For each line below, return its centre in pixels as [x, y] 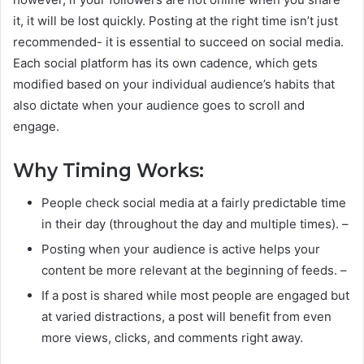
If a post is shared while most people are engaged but [195, 296]
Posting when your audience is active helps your [181, 249]
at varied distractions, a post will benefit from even [186, 317]
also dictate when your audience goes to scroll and [159, 105]
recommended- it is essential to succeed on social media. [178, 41]
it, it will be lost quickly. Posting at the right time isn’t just [175, 20]
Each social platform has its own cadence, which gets [165, 63]
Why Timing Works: [108, 170]
